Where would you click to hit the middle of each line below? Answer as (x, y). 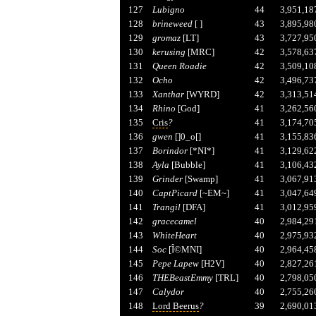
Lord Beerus (175, 305)
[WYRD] (201, 94)
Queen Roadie (179, 66)
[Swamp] (200, 178)
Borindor (170, 150)
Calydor (168, 291)
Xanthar (168, 94)
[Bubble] (187, 164)
